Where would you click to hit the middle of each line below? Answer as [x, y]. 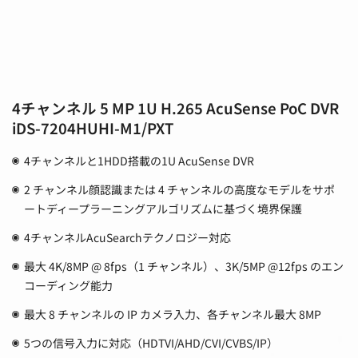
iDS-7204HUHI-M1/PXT [93, 127]
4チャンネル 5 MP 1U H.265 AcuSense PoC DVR [175, 107]
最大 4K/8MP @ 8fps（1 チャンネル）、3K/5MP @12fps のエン [184, 267]
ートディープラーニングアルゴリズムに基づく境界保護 [163, 209]
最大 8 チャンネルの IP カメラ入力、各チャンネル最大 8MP [173, 314]
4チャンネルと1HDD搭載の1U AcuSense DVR [139, 161]
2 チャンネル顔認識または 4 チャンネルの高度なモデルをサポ [180, 190]
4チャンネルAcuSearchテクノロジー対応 [128, 238]
